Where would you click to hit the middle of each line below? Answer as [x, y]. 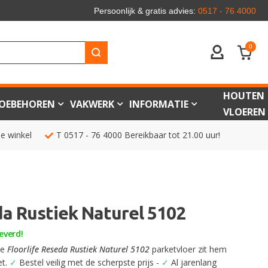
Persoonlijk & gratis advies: [146, 10]
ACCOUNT [236, 55]
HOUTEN [244, 95]
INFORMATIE [159, 104]
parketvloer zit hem [188, 249]
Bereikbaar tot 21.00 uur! [171, 135]
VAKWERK [92, 104]
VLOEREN [244, 112]
